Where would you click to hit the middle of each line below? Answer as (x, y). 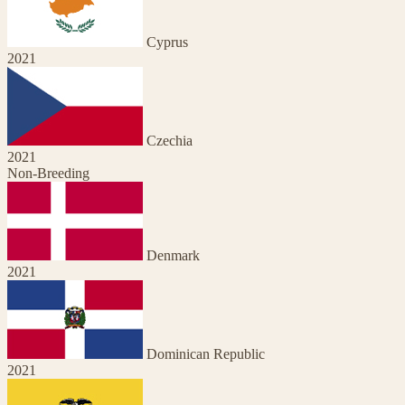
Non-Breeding (48, 173)
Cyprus (167, 42)
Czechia (170, 140)
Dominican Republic (206, 353)
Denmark (173, 255)
